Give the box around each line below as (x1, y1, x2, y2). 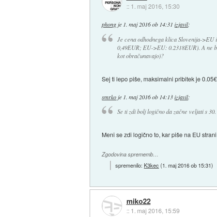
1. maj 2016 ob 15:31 (162, 161, 212, 170)
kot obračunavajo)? (117, 51, 164, 60)
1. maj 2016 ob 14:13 (123, 93, 173, 101)
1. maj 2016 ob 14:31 (123, 20, 173, 29)
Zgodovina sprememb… (102, 151, 159, 158)
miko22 (126, 195, 151, 206)
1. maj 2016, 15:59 (130, 206, 180, 215)
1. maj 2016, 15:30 (130, 1, 180, 10)
